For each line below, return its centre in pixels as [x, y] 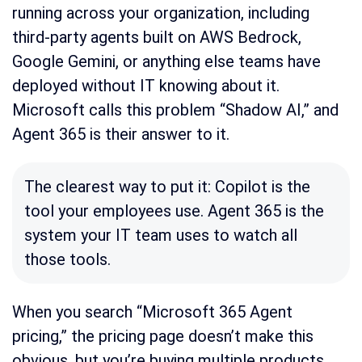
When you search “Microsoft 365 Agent [152, 312]
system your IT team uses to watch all [161, 236]
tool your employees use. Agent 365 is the [174, 211]
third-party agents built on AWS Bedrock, [157, 38]
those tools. [67, 260]
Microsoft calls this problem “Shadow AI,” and [175, 110]
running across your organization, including [161, 13]
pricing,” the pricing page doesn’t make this [163, 337]
